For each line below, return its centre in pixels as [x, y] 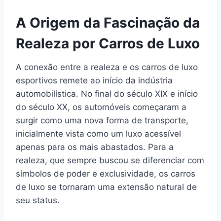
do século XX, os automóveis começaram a [101, 107]
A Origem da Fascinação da [108, 23]
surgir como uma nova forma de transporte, [102, 120]
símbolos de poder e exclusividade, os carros [106, 174]
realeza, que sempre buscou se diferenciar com [110, 160]
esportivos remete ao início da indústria [94, 80]
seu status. [38, 200]
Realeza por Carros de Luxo [108, 43]
